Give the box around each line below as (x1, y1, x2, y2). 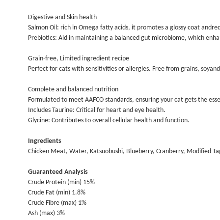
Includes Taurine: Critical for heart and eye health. (28, 107, 165, 114)
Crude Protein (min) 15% (28, 179, 95, 186)
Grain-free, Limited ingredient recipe (28, 55, 129, 62)
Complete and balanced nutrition (28, 86, 118, 93)
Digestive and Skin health (28, 14, 97, 21)
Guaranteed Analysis (28, 168, 88, 176)
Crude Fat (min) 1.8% (28, 189, 85, 196)
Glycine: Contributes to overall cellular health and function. (28, 117, 190, 124)
